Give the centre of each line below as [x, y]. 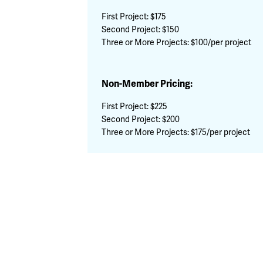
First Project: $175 [134, 17]
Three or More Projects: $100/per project [177, 43]
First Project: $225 [135, 107]
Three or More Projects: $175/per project [176, 132]
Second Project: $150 [141, 30]
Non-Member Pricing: [147, 84]
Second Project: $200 [141, 119]
